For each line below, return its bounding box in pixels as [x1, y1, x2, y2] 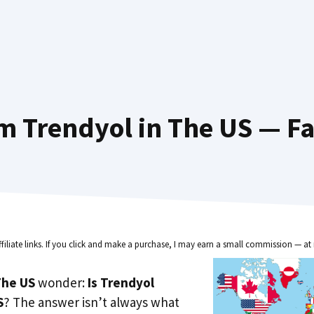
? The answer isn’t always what [4, 293, 179, 310]
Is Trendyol [88, 273, 154, 291]
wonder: [35, 273, 88, 291]
